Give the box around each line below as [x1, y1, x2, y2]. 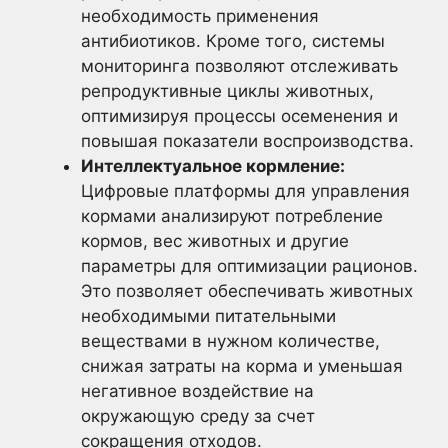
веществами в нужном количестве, [81, 330, 380, 351]
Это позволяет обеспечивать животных [81, 280, 413, 301]
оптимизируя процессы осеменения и [81, 105, 398, 126]
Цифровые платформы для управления [81, 180, 410, 201]
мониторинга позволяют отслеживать [81, 55, 398, 76]
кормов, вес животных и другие [81, 230, 349, 251]
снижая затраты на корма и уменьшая [81, 355, 403, 376]
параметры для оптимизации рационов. [81, 255, 418, 276]
